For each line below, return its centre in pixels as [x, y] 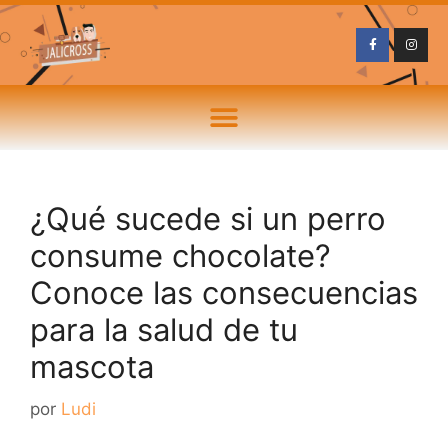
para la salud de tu [164, 329]
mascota [92, 366]
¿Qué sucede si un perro [208, 218]
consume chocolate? [180, 255]
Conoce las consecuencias [224, 292]
